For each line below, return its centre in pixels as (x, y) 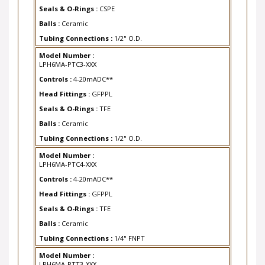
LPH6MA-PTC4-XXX (68, 156)
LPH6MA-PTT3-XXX (68, 256)
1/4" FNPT (130, 230)
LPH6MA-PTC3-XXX (68, 56)
